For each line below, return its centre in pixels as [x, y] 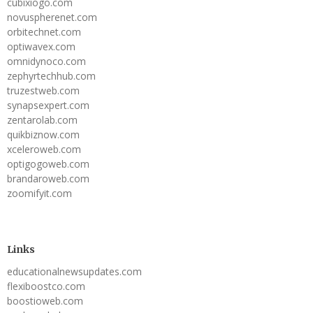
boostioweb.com [45, 300]
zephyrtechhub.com [51, 75]
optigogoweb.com [48, 163]
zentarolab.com [42, 119]
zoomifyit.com [39, 193]
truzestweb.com [43, 90]
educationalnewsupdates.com [74, 271]
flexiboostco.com [46, 286]
